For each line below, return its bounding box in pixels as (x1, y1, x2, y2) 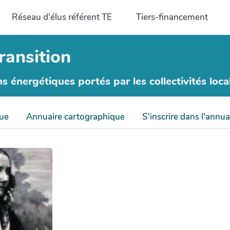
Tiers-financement (136, 11, 208, 23)
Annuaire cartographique (26, 111, 125, 123)
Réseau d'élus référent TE (11, 11, 112, 23)
